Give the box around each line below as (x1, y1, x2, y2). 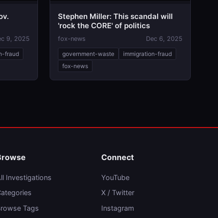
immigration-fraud (123, 50, 172, 57)
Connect (101, 152, 134, 162)
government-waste (62, 50, 114, 57)
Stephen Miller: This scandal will (58, 12, 173, 21)
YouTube (101, 173, 129, 182)
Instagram (101, 203, 134, 212)
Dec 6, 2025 (146, 35, 182, 42)
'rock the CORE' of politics (58, 21, 150, 30)
